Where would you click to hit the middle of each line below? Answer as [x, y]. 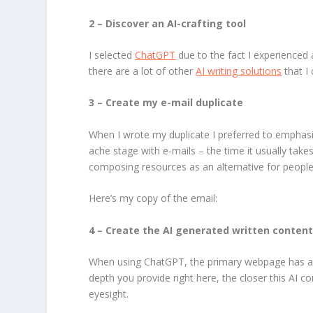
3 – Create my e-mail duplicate [166, 103]
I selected [112, 55]
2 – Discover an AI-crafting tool [169, 23]
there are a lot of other [143, 71]
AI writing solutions [239, 71]
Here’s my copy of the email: [153, 198]
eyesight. [110, 294]
